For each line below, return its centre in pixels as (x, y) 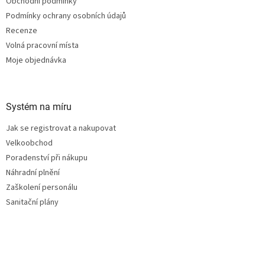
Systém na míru (39, 106)
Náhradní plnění (33, 172)
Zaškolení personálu (42, 187)
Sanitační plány (32, 202)
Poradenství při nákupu (47, 158)
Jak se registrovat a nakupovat (61, 128)
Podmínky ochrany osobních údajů (66, 16)
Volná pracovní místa (42, 45)
